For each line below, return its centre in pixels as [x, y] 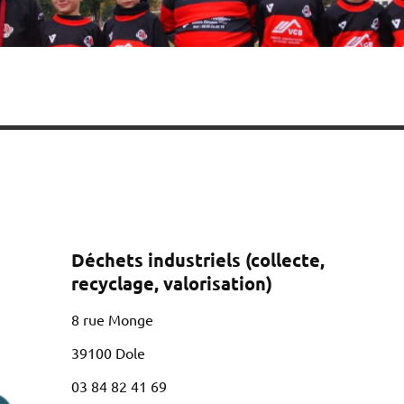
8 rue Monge [112, 320]
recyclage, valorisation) [171, 284]
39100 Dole [108, 353]
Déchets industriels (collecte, [197, 260]
